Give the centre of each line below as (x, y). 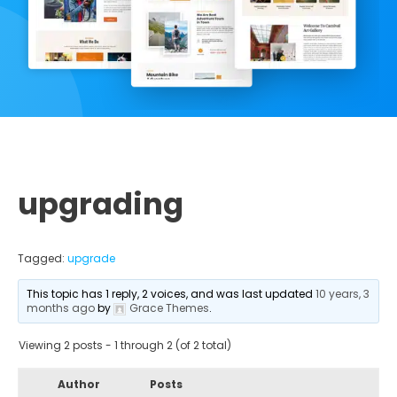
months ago (61, 307)
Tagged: (43, 258)
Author (79, 384)
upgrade (91, 258)
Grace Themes (170, 307)
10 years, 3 (343, 293)
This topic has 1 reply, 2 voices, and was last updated (171, 293)
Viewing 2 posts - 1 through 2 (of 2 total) (125, 345)
